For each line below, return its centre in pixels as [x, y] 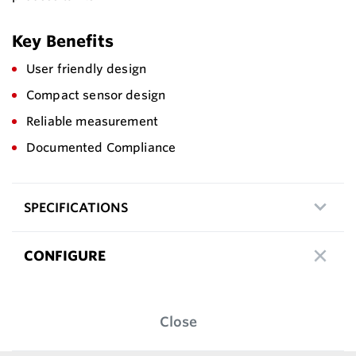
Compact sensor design [96, 95]
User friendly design [87, 68]
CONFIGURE [65, 255]
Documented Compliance [101, 147]
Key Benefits [63, 41]
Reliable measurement [93, 121]
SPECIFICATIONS [76, 207]
